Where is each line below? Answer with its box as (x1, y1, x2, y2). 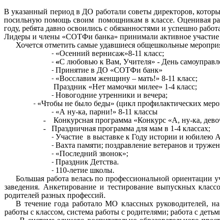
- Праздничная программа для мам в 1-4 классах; (4, 124, 210, 133)
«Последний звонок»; (55, 149, 129, 158)
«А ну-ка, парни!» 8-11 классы (55, 108, 158, 116)
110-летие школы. (55, 166, 115, 175)
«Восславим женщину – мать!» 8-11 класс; (55, 74, 198, 83)
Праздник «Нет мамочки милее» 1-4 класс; (52, 82, 197, 91)
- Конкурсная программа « (4, 116, 137, 125)
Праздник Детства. (55, 158, 119, 166)
